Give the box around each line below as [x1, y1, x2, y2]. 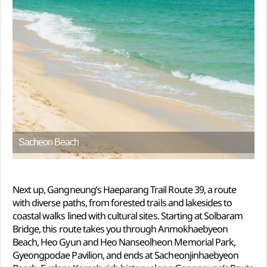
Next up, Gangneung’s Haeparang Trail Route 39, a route [13, 182, 237, 196]
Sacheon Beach [18, 136, 79, 147]
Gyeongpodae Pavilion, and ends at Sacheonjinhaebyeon [13, 248, 239, 262]
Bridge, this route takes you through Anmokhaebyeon [13, 222, 228, 235]
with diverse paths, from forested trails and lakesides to [13, 195, 232, 209]
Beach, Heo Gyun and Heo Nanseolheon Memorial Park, [13, 235, 236, 249]
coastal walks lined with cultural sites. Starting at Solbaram [13, 209, 243, 222]
